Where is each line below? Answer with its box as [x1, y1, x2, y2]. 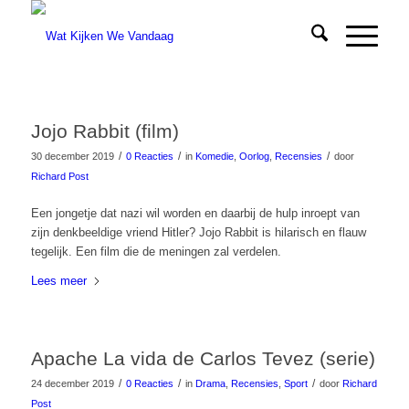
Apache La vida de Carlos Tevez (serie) [30, 348, 375, 370]
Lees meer [30, 274, 87, 288]
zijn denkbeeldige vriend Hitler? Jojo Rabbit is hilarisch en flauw [30, 225, 366, 240]
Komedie [194, 151, 234, 162]
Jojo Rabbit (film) [30, 121, 179, 142]
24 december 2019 [30, 378, 114, 390]
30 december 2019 [30, 151, 114, 162]
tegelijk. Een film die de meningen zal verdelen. [30, 245, 281, 259]
